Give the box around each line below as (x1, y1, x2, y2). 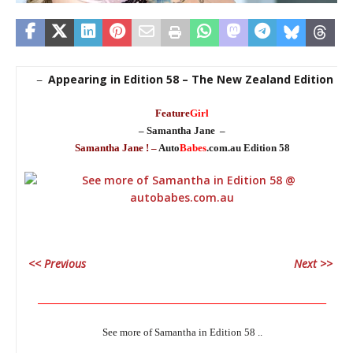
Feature (155, 107, 190, 120)
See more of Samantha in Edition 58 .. (102, 326, 262, 339)
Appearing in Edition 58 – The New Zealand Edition (45, 72, 336, 87)
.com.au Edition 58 (206, 142, 290, 154)
